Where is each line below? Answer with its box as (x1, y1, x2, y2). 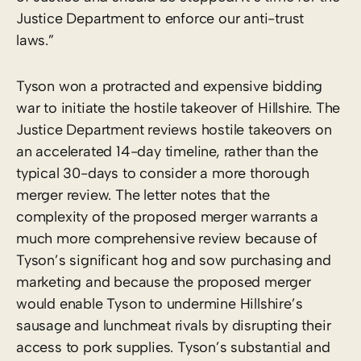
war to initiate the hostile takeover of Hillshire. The (16, 98, 341, 117)
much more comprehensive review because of (16, 229, 317, 247)
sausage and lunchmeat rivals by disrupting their (16, 316, 331, 334)
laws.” (16, 31, 54, 49)
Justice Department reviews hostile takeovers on (16, 120, 332, 139)
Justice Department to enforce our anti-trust (16, 9, 305, 27)
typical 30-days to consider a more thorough (16, 164, 309, 182)
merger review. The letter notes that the (16, 185, 270, 204)
